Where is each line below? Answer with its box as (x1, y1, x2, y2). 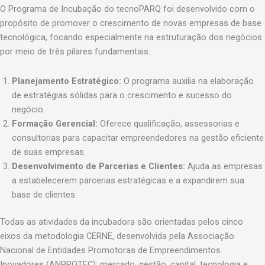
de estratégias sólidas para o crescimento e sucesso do (12, 89, 232, 101)
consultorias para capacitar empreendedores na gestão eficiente (12, 132, 264, 143)
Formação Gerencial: (12, 118, 98, 129)
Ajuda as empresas (185, 160, 263, 172)
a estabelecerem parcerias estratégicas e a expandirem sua (12, 174, 244, 186)
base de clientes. (12, 189, 77, 200)
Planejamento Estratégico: (12, 75, 121, 86)
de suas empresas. (12, 146, 86, 157)
